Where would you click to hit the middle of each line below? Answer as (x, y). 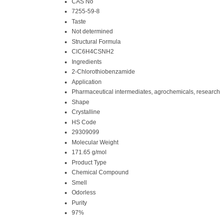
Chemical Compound (100, 172)
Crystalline (86, 112)
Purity (79, 203)
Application (87, 82)
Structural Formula (96, 41)
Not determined (92, 31)
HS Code (84, 122)
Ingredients (87, 62)
